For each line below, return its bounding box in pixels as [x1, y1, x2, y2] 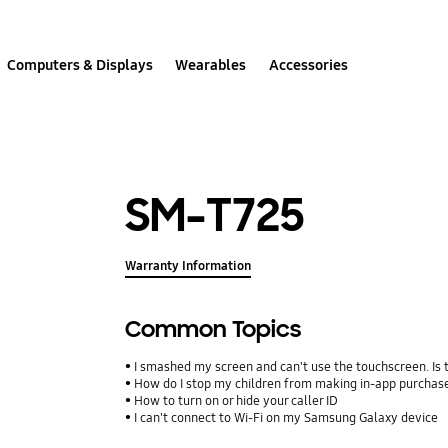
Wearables [175, 55, 247, 74]
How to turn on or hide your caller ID [134, 393, 339, 410]
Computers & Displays [7, 55, 154, 74]
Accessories [268, 55, 348, 74]
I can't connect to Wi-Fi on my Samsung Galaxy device [134, 410, 439, 427]
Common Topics [125, 315, 302, 345]
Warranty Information [125, 258, 252, 275]
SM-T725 [125, 185, 305, 245]
